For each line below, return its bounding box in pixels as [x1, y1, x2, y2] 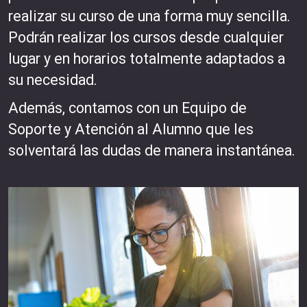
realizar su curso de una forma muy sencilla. [8, 8, 291, 25]
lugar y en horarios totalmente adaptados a [8, 50, 285, 68]
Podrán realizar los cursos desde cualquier [8, 29, 284, 47]
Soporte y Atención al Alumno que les [8, 121, 254, 138]
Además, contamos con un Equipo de [8, 99, 247, 117]
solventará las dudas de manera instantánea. [8, 142, 295, 160]
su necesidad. [8, 71, 97, 89]
